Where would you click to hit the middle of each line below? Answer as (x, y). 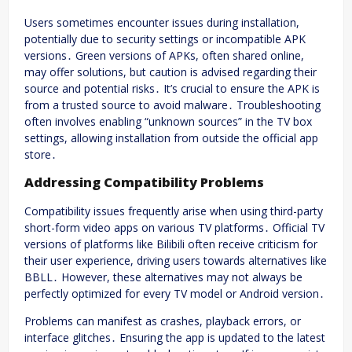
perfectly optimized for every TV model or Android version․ (174, 293)
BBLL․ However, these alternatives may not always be (163, 277)
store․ (40, 154)
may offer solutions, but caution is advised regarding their (170, 71)
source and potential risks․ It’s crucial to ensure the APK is (172, 88)
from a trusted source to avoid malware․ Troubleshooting (172, 104)
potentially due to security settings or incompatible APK (165, 38)
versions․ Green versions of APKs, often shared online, (164, 55)
